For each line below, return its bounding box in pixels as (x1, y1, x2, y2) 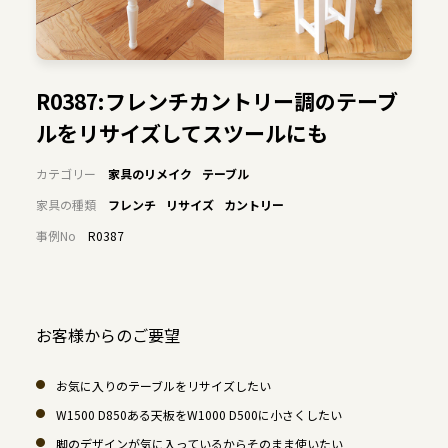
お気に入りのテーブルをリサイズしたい (55, 377, 271, 395)
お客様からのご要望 (35, 323, 180, 348)
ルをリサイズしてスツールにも (35, 118, 328, 149)
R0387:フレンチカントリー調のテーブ (35, 86, 398, 117)
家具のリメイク (107, 165, 192, 183)
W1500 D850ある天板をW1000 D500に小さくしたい (55, 406, 342, 424)
